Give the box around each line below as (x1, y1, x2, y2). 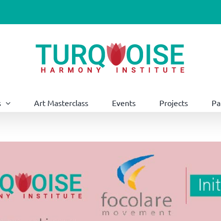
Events (112, 97, 136, 108)
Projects (159, 97, 188, 108)
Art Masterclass (34, 97, 88, 108)
